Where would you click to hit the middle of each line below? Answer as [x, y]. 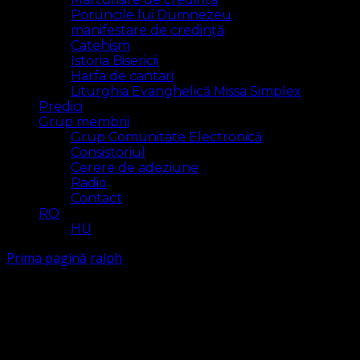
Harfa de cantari [122, 76]
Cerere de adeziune [135, 168]
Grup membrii [84, 122]
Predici [61, 106]
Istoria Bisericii [115, 61]
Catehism [100, 45]
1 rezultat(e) [72, 341]
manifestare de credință [147, 30]
